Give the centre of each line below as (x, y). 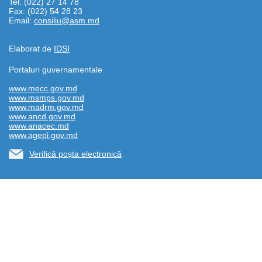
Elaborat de (31, 49)
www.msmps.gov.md (46, 98)
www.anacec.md (39, 126)
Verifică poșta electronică (75, 154)
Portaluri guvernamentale (56, 70)
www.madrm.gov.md (46, 107)
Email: (21, 21)
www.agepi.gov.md (43, 135)
